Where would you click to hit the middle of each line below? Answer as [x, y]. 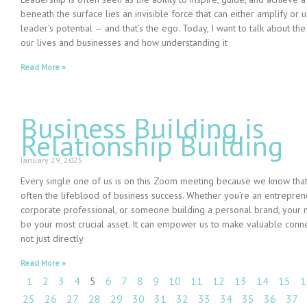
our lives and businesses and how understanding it [124, 43]
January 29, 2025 [52, 160]
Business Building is [142, 128]
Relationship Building [152, 146]
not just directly [52, 239]
